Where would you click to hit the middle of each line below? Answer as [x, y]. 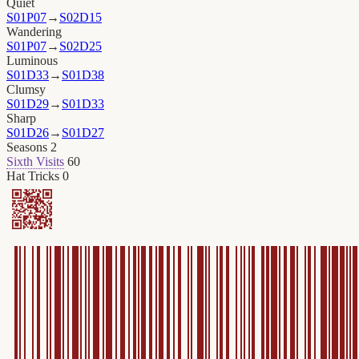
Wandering [34, 32]
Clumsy [26, 90]
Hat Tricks [33, 176]
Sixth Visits [35, 162]
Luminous [32, 61]
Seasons [27, 147]
